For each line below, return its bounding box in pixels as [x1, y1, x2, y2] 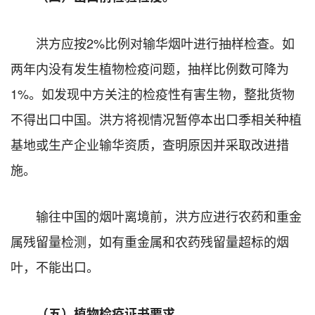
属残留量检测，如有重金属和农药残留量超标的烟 [11, 231, 289, 250]
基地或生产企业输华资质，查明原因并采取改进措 [11, 134, 289, 153]
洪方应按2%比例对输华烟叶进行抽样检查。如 [36, 33, 295, 52]
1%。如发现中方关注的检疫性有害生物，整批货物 [11, 84, 295, 103]
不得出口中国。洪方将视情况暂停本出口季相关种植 [11, 109, 302, 128]
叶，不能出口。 [11, 257, 99, 276]
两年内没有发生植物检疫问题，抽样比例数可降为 [11, 58, 289, 77]
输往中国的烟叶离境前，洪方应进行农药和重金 [36, 206, 302, 225]
